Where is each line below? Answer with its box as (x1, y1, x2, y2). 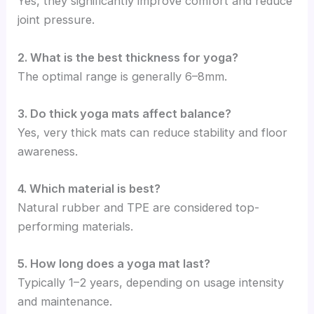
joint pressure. (18, 13, 95, 27)
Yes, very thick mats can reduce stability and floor (18, 125, 288, 139)
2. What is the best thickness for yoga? (18, 50, 239, 64)
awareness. (18, 144, 78, 158)
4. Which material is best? (18, 182, 161, 196)
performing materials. (18, 219, 134, 234)
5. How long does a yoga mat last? (18, 257, 211, 271)
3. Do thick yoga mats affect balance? (18, 106, 232, 121)
